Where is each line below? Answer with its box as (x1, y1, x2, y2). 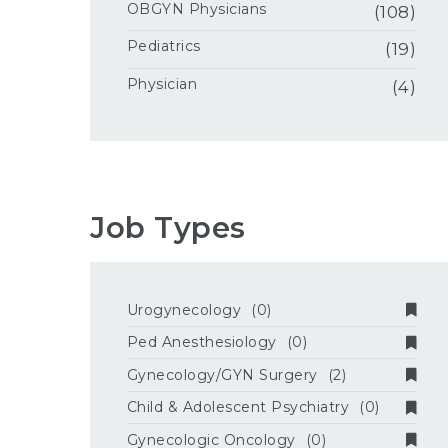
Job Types (90, 210, 246, 246)
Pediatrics (126, 37, 201, 56)
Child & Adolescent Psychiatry (126, 398, 350, 417)
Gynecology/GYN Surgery (126, 365, 318, 384)
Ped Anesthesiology (126, 333, 277, 352)
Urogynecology (126, 300, 242, 319)
